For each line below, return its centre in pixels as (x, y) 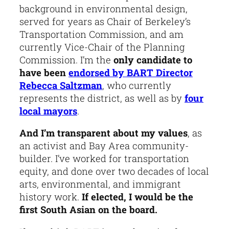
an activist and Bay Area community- (104, 146)
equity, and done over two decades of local (114, 171)
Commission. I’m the (66, 60)
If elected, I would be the (136, 197)
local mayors (48, 111)
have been (44, 72)
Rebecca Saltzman (61, 85)
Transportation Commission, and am (101, 34)
